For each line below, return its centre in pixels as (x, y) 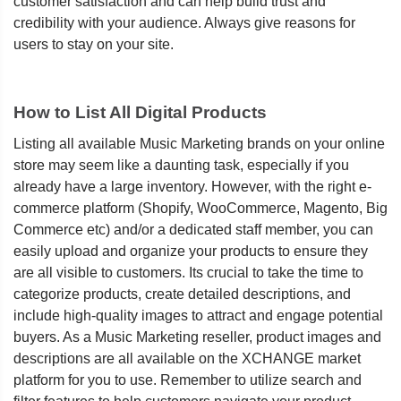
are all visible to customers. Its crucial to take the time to (188, 273)
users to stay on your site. (94, 44)
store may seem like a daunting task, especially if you (181, 165)
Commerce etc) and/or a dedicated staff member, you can (193, 230)
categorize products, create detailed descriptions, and (182, 294)
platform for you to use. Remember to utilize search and (188, 380)
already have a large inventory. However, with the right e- (192, 187)
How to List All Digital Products (140, 112)
